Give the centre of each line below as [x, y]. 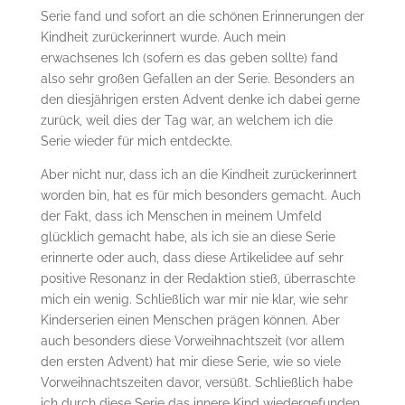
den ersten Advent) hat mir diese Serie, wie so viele [190, 362]
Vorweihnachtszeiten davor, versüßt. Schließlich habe [196, 383]
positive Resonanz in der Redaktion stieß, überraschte [198, 279]
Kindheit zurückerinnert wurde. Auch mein [163, 38]
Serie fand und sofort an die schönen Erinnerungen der [202, 17]
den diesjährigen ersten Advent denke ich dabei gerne [200, 100]
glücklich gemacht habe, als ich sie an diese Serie [188, 237]
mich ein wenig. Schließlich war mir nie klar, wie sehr [194, 300]
